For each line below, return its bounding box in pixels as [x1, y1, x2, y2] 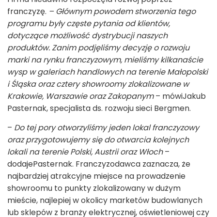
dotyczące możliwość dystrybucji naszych [7, 30, 168, 42]
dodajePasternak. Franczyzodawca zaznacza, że [7, 158, 190, 170]
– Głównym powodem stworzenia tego [48, 6, 196, 17]
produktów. [7, 42, 52, 54]
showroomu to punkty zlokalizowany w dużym [7, 183, 181, 194]
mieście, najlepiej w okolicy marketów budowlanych [7, 195, 202, 206]
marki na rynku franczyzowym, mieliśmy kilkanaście [7, 54, 203, 66]
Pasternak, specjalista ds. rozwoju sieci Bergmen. [7, 103, 193, 114]
